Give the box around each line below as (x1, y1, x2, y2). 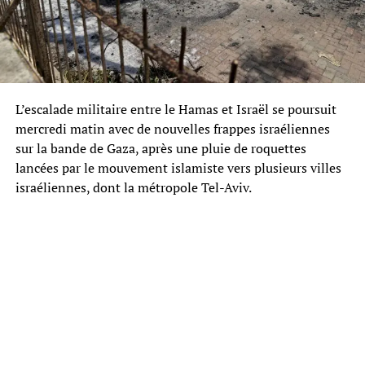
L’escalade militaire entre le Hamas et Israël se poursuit (15, 99, 336, 118)
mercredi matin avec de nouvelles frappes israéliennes (15, 119, 330, 138)
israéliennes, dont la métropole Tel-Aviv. (15, 178, 252, 196)
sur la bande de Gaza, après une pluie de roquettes (15, 139, 306, 157)
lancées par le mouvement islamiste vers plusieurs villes (15, 158, 341, 177)
